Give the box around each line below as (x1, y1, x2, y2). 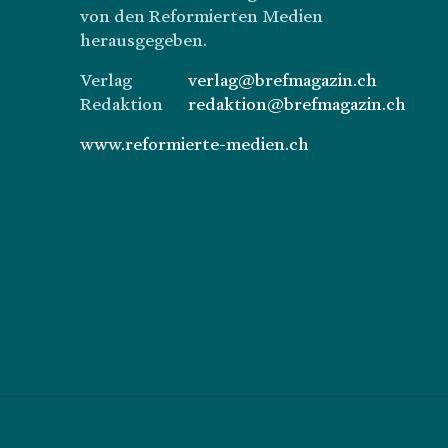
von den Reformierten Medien (80, 5, 323, 26)
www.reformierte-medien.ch (80, 133, 309, 154)
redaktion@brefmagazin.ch (188, 93, 406, 114)
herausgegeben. (80, 29, 207, 50)
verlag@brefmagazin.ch (188, 69, 377, 90)
